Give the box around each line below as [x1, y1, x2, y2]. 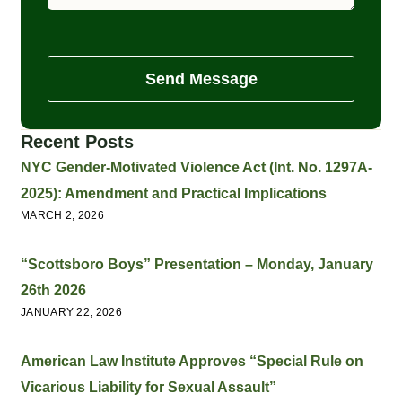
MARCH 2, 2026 [21, 208, 104, 222]
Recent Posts [21, 131, 134, 152]
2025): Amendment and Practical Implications [21, 185, 327, 201]
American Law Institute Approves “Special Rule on [21, 353, 363, 369]
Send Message [144, 69, 258, 88]
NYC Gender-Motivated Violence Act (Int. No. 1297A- [21, 159, 372, 175]
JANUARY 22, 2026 [21, 305, 122, 319]
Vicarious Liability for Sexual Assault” [21, 379, 276, 395]
